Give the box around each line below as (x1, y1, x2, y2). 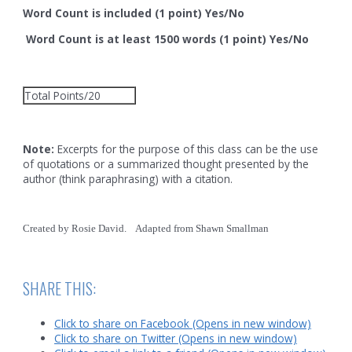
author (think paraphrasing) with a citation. (23, 170, 233, 186)
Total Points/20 (24, 88, 101, 104)
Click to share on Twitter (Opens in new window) (54, 330, 298, 346)
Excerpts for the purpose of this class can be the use (57, 141, 319, 156)
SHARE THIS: (23, 276, 97, 300)
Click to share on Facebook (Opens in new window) (54, 315, 312, 331)
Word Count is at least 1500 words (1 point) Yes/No (23, 31, 310, 46)
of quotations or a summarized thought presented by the (23, 156, 310, 171)
